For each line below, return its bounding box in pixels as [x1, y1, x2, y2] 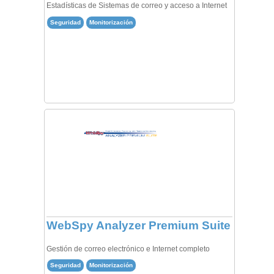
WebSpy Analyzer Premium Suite [46, 219, 231, 232]
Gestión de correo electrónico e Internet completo [46, 244, 210, 253]
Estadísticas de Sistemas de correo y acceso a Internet [46, 1, 227, 10]
